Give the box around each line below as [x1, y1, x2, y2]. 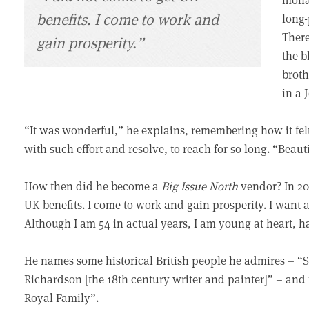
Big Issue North [161, 178, 239, 194]
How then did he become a [24, 178, 162, 194]
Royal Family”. [24, 290, 99, 306]
